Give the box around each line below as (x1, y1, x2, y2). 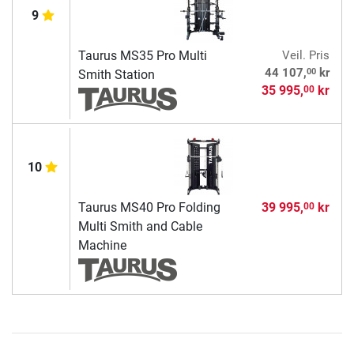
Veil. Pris (281, 48, 330, 63)
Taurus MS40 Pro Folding (77, 200, 220, 216)
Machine (77, 238, 126, 254)
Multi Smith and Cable (77, 219, 202, 235)
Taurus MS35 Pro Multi (77, 48, 207, 64)
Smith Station (77, 67, 155, 83)
